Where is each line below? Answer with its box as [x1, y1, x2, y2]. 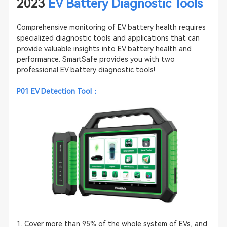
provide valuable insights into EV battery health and [16, 44, 192, 53]
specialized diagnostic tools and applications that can [16, 33, 200, 42]
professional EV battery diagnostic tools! [16, 65, 155, 74]
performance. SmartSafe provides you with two [16, 55, 175, 63]
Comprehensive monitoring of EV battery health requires [16, 23, 206, 31]
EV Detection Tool [30, 87, 92, 95]
